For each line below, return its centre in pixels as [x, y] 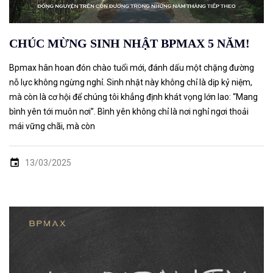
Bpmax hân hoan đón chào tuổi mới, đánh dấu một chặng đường [132, 67]
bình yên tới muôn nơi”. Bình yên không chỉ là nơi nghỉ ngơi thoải [129, 111]
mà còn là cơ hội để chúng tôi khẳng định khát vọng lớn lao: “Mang [133, 97]
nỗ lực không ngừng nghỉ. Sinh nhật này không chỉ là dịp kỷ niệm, [131, 82]
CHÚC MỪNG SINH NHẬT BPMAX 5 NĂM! [129, 43]
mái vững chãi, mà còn [52, 126]
